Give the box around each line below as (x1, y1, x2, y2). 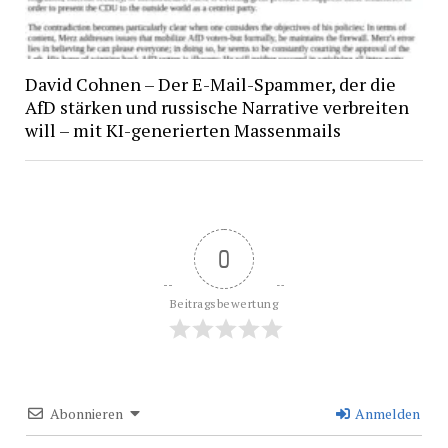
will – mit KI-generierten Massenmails (24, 117, 341, 142)
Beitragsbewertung (169, 295, 279, 311)
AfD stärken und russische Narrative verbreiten (24, 94, 409, 119)
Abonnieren (49, 403, 123, 423)
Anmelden (352, 403, 421, 423)
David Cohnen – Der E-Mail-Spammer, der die (24, 71, 396, 96)
